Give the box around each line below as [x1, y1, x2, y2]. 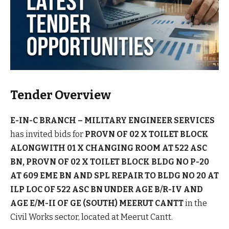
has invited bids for [10, 129, 85, 139]
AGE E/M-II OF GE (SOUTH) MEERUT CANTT [10, 198, 184, 208]
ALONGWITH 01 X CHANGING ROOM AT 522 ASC [10, 143, 207, 153]
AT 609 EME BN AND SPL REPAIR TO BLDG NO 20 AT [10, 170, 219, 180]
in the [184, 198, 207, 208]
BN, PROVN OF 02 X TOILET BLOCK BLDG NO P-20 [10, 156, 209, 167]
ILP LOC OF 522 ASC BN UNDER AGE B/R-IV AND [10, 184, 203, 194]
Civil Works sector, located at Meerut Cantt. [10, 212, 173, 222]
